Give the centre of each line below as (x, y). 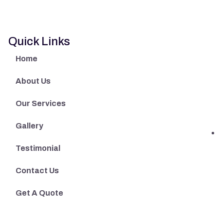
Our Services (40, 103)
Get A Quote (39, 193)
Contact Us (37, 171)
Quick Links (39, 41)
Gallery (29, 126)
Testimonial (38, 148)
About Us (33, 81)
